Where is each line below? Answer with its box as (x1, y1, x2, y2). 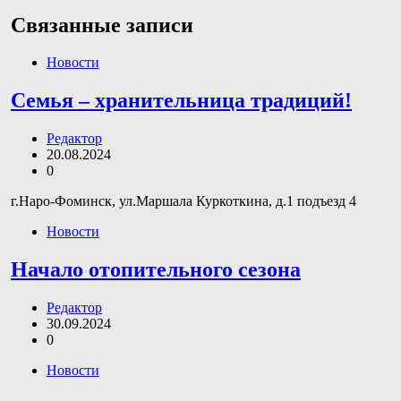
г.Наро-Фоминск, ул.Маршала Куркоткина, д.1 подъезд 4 (11, 193, 356, 209)
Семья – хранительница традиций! (11, 89, 352, 113)
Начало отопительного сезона (11, 258, 301, 282)
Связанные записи (11, 13, 193, 37)
